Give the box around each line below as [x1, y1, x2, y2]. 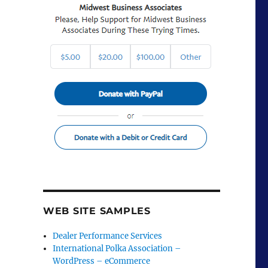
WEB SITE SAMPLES [42, 205, 151, 217]
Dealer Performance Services [53, 231, 163, 241]
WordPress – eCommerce [53, 256, 151, 266]
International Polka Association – [53, 243, 182, 254]
